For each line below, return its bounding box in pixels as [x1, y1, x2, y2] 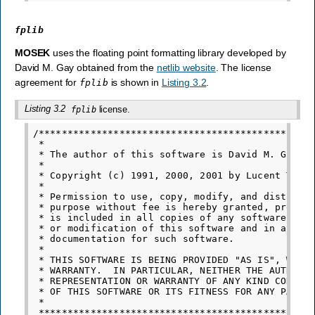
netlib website [156, 61, 216, 73]
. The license [215, 61, 271, 73]
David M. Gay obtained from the [15, 61, 157, 73]
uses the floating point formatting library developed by [50, 46, 286, 58]
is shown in [108, 76, 162, 88]
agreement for [15, 76, 80, 88]
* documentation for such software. [32, 233, 235, 244]
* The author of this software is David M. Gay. [32, 148, 304, 160]
